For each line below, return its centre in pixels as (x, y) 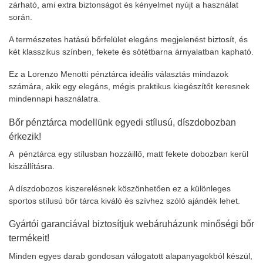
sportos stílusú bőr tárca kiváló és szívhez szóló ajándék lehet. (124, 200)
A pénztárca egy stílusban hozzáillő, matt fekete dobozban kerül (129, 154)
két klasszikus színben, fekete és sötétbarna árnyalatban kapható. (131, 52)
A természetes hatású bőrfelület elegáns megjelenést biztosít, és (128, 40)
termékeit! (29, 238)
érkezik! (25, 136)
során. (21, 17)
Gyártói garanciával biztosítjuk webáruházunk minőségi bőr (131, 224)
